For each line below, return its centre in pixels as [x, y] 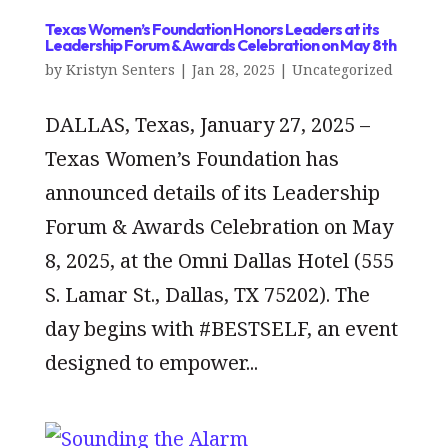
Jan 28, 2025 [233, 69]
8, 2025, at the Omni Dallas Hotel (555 [219, 260]
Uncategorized [342, 69]
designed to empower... [151, 362]
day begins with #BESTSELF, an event [221, 328]
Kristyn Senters [120, 69]
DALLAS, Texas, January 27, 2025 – [207, 124]
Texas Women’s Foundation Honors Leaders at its [211, 28]
